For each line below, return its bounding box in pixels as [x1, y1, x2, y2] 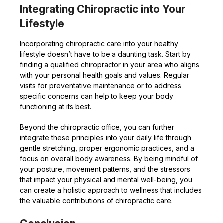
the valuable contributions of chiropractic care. [19, 196, 173, 205]
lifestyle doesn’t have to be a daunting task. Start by [19, 49, 191, 58]
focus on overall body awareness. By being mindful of [19, 154, 198, 163]
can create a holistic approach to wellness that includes [19, 185, 202, 194]
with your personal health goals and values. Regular [19, 70, 189, 79]
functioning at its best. [19, 102, 91, 111]
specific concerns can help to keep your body [19, 91, 173, 100]
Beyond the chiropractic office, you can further [19, 122, 174, 131]
